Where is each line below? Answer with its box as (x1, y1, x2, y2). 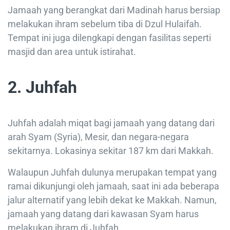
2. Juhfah (8, 78, 77, 98)
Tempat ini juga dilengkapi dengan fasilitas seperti (8, 32, 211, 44)
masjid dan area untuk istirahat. (8, 46, 136, 57)
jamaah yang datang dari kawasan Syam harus (8, 208, 199, 220)
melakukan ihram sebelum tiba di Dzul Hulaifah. (8, 18, 202, 30)
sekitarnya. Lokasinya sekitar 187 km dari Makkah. (8, 145, 214, 157)
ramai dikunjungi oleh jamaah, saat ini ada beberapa (8, 181, 219, 192)
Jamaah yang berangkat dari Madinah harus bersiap (8, 5, 220, 16)
